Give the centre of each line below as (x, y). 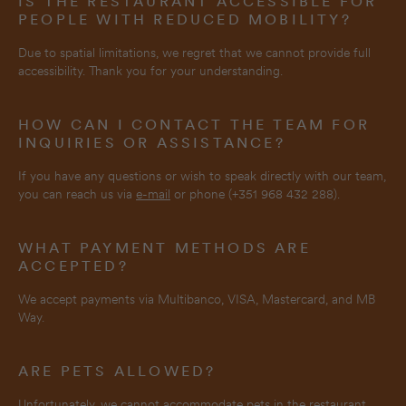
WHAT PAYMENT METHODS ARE (164, 248)
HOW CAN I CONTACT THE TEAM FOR (194, 125)
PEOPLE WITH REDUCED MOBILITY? (185, 19)
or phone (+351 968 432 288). (255, 194)
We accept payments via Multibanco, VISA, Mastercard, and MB (197, 299)
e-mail (153, 194)
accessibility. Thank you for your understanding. (150, 71)
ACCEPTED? (73, 266)
